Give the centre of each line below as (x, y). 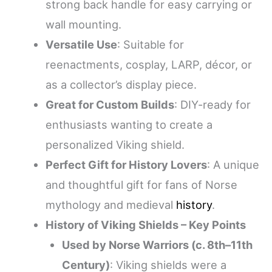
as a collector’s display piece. (121, 84)
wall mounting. (83, 24)
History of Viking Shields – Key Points (145, 224)
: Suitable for (150, 44)
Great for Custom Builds (110, 104)
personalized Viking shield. (115, 144)
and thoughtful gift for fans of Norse (141, 184)
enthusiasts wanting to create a (129, 124)
